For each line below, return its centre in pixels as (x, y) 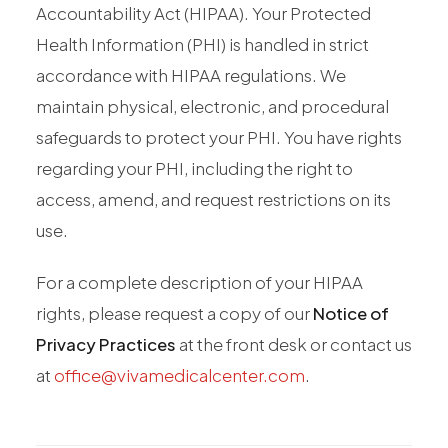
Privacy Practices (106, 344)
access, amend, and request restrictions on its (213, 198)
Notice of (351, 313)
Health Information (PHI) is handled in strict (202, 43)
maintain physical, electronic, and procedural (212, 105)
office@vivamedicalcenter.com (179, 375)
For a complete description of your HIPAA (199, 282)
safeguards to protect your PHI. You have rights (219, 136)
